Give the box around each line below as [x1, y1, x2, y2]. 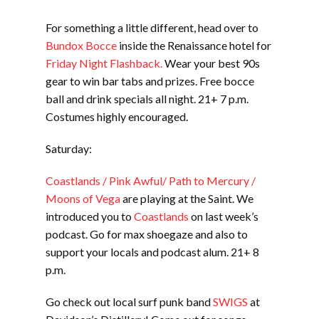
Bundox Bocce [46, 38, 117, 52]
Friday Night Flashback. [46, 56, 162, 70]
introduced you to [46, 209, 134, 223]
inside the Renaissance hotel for [117, 38, 271, 52]
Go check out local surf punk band [46, 294, 213, 308]
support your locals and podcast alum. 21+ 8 [46, 244, 259, 258]
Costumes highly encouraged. [46, 109, 188, 123]
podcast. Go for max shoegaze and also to [46, 226, 248, 241]
